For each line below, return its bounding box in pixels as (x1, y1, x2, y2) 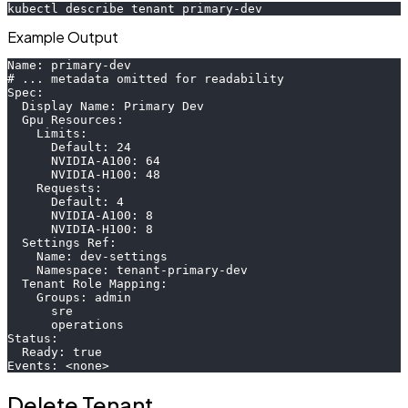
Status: (7, 331, 58, 345)
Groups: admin (7, 290, 131, 304)
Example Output (7, 26, 118, 46)
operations (7, 317, 124, 331)
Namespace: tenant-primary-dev (7, 262, 248, 277)
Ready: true (7, 344, 102, 359)
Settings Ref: (7, 235, 117, 250)
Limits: (7, 126, 87, 140)
